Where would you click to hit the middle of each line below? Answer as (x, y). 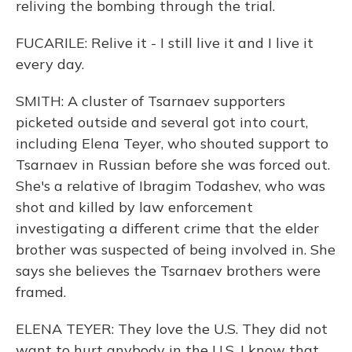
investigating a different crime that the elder (167, 228)
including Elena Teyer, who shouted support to (172, 143)
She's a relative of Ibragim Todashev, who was (170, 186)
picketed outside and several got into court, (162, 122)
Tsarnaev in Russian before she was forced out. (173, 165)
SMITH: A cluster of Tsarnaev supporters (150, 101)
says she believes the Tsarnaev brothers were (168, 271)
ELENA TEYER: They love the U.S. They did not (172, 329)
